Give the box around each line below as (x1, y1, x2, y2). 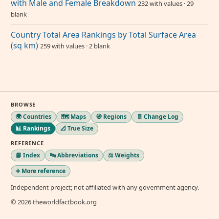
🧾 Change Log (136, 112, 178, 121)
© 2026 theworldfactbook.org (11, 197, 97, 206)
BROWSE (11, 101, 36, 108)
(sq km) (11, 40, 38, 51)
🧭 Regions (96, 112, 127, 121)
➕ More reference (16, 167, 66, 175)
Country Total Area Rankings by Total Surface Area (11, 29, 196, 40)
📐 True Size (60, 124, 93, 132)
